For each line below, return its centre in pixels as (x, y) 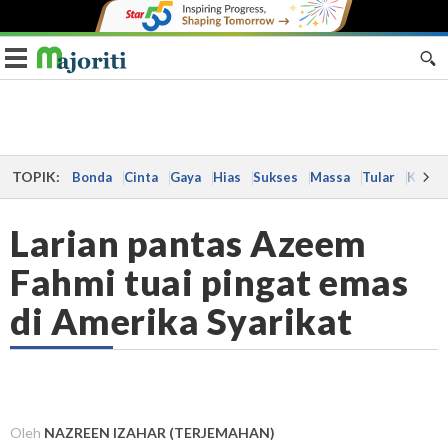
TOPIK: (35, 176)
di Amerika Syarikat (181, 321)
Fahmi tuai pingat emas (209, 282)
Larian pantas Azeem (188, 243)
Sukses (275, 177)
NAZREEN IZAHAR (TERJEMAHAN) (159, 432)
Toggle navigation (76, 56)
